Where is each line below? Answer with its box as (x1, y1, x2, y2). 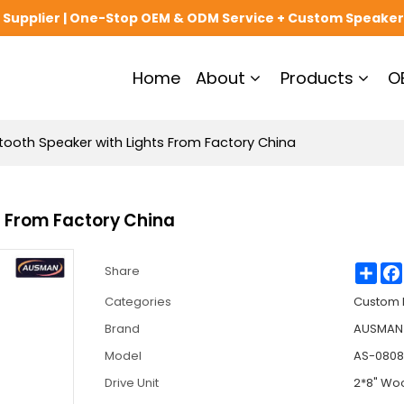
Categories (104, 292, 171, 310)
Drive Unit (104, 373, 159, 391)
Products (280, 66, 353, 89)
